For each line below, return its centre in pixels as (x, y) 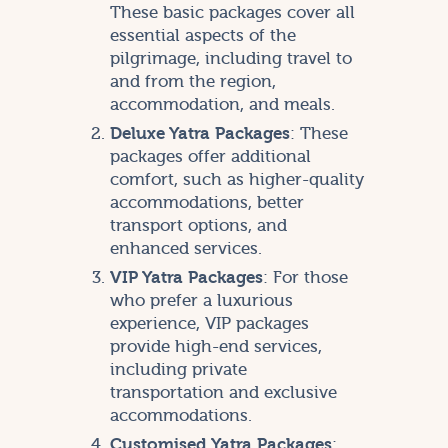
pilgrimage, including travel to (230, 58)
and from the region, (192, 81)
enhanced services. (185, 248)
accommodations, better (206, 202)
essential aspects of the (202, 35)
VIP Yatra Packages (186, 277)
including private (178, 369)
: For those (305, 277)
